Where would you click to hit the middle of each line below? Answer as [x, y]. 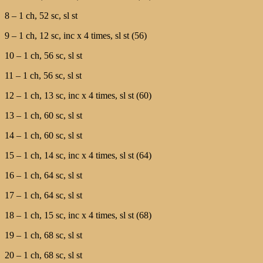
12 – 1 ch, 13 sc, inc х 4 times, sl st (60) [78, 95]
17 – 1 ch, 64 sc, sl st [43, 195]
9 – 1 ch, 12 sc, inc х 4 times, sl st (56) [76, 35]
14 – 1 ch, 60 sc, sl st [43, 135]
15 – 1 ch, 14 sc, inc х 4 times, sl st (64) [78, 155]
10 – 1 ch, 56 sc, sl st [43, 55]
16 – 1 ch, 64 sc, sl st [43, 175]
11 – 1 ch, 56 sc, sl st [43, 75]
